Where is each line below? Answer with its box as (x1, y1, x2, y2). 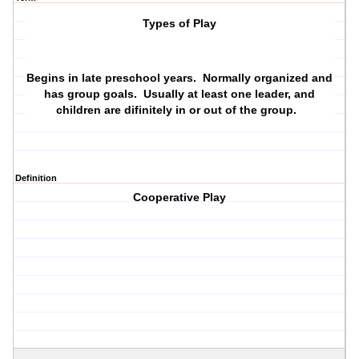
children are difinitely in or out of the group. (56, 103, 304, 117)
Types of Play (143, 17, 217, 30)
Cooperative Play (133, 191, 227, 204)
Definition (15, 173, 57, 184)
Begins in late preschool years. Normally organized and (26, 71, 333, 85)
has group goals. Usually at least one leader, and (44, 87, 316, 101)
